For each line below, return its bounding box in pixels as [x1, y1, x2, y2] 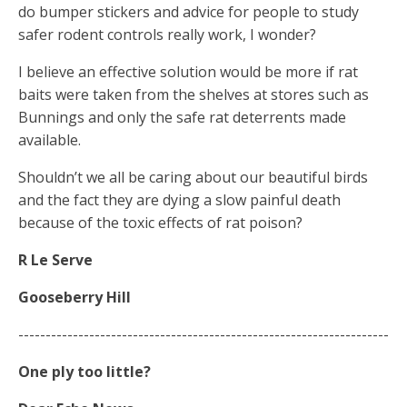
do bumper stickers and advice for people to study [18, 2, 359, 23]
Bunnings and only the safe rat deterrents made [18, 107, 346, 128]
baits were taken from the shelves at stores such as [18, 84, 369, 105]
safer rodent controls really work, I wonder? [18, 25, 316, 45]
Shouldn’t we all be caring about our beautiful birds [18, 167, 368, 188]
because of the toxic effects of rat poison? [18, 213, 303, 233]
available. [18, 130, 81, 151]
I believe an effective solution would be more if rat [18, 62, 358, 83]
